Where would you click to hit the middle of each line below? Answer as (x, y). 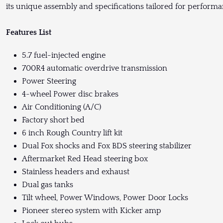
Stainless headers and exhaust (77, 172)
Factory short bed (54, 120)
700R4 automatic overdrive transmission (96, 68)
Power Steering (50, 81)
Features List (29, 33)
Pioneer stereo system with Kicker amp (93, 211)
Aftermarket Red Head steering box (86, 159)
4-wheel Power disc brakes (71, 94)
